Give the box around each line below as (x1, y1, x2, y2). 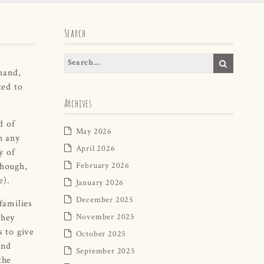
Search (64, 26, 86, 39)
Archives (64, 96, 92, 110)
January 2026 (75, 176, 124, 187)
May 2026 (75, 125, 112, 136)
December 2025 (75, 193, 134, 204)
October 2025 (75, 227, 127, 239)
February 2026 (75, 159, 130, 170)
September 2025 (75, 245, 136, 256)
